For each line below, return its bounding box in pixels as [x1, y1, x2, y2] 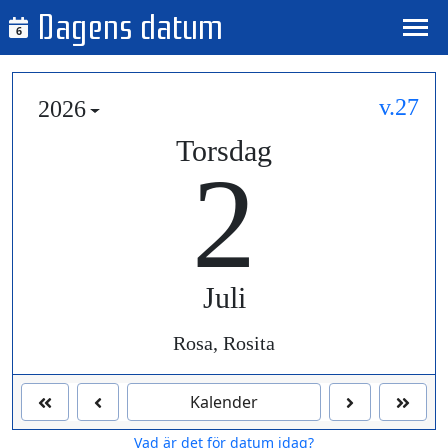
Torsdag [176, 134, 272, 168]
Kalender [190, 391, 258, 414]
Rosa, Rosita [173, 332, 275, 355]
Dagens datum [37, 6, 224, 48]
